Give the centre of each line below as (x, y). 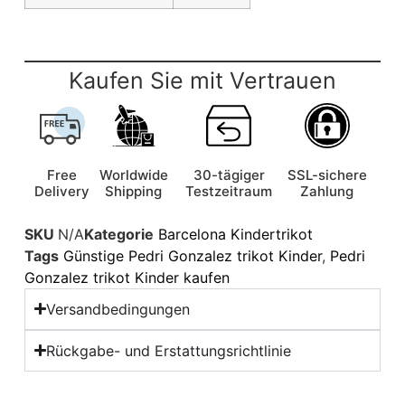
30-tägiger (229, 174)
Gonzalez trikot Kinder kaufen (127, 277)
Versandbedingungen (118, 309)
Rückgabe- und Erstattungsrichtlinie (169, 350)
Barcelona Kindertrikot (235, 234)
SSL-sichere (327, 174)
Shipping (134, 191)
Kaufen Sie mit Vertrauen (202, 80)
